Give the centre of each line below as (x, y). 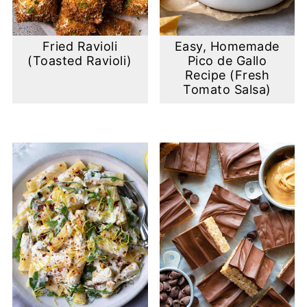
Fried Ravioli (80, 47)
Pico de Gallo (227, 61)
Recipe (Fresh (227, 75)
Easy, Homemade (227, 47)
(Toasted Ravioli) (80, 61)
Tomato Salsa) (227, 90)
